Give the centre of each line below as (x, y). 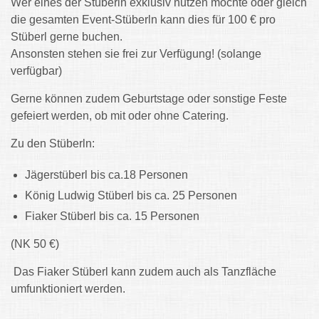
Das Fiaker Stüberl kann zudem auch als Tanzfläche (143, 272)
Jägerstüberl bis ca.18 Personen (106, 175)
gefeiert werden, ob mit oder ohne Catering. (120, 116)
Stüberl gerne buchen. (67, 37)
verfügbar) (36, 71)
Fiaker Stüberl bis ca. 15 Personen (112, 216)
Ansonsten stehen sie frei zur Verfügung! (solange (136, 54)
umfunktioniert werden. (68, 289)
